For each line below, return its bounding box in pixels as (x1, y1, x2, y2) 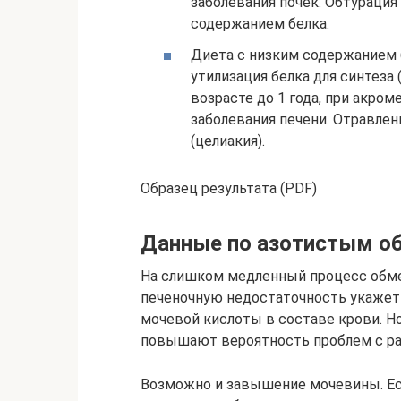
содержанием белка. (191, 15, 329, 33)
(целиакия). (191, 132, 265, 150)
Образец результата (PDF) (141, 180, 317, 198)
